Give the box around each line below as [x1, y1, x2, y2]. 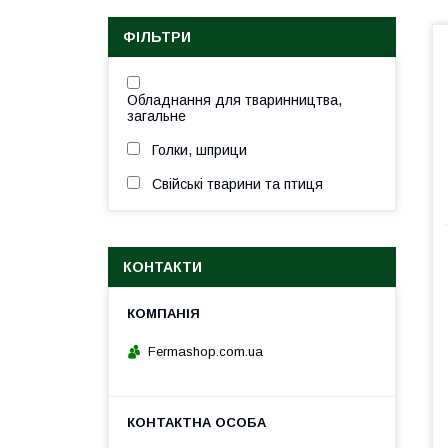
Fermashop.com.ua [148, 343, 263, 359]
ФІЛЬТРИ [123, 29, 191, 45]
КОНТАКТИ [123, 259, 202, 275]
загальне [127, 108, 186, 124]
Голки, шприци [152, 142, 247, 158]
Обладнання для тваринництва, [127, 92, 342, 108]
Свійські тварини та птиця [152, 176, 323, 192]
